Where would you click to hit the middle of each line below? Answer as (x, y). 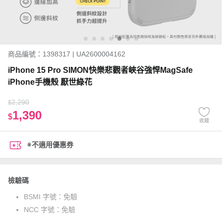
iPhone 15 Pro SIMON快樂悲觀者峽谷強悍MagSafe (100, 70)
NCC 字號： (43, 210)
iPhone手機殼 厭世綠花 (50, 82)
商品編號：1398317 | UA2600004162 (67, 54)
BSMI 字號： (44, 197)
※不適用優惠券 (50, 145)
